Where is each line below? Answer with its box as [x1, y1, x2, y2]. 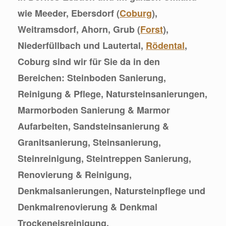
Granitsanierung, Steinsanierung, [18, 135, 161, 149]
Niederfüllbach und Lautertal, [18, 38, 146, 52]
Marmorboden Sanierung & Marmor [18, 103, 170, 117]
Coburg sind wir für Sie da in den [18, 54, 160, 68]
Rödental [146, 38, 185, 52]
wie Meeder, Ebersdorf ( [18, 6, 120, 20]
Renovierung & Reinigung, [18, 167, 132, 181]
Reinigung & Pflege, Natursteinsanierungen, [18, 87, 207, 100]
